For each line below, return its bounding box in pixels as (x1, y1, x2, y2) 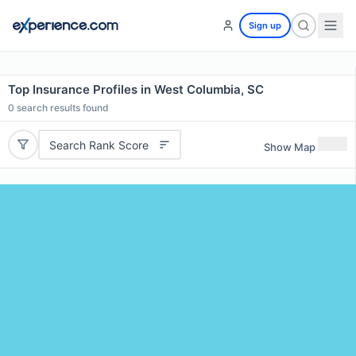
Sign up (249, 20, 281, 31)
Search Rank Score (48, 137, 149, 152)
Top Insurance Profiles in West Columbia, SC (8, 82, 264, 97)
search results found (14, 102, 109, 114)
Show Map (264, 140, 315, 153)
